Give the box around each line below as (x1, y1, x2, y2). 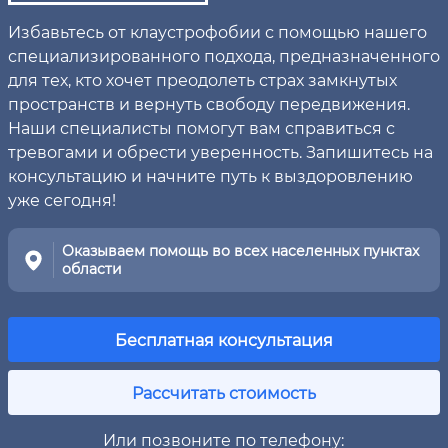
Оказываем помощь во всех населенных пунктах (61, 241, 419, 260)
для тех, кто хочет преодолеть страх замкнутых (8, 69, 397, 90)
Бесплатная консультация (115, 329, 333, 350)
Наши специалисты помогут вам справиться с (8, 117, 395, 138)
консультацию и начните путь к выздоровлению (8, 165, 413, 186)
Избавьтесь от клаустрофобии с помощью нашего (8, 21, 427, 42)
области (61, 259, 122, 278)
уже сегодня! (8, 189, 116, 210)
